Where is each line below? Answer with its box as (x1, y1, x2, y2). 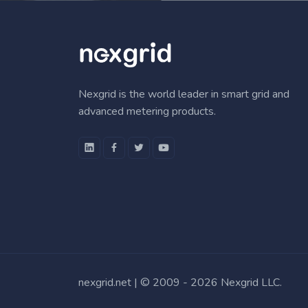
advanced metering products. (78, 104, 216, 119)
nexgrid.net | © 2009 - (78, 275, 190, 290)
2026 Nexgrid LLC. (190, 275, 282, 290)
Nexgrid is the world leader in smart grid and (78, 87, 289, 102)
